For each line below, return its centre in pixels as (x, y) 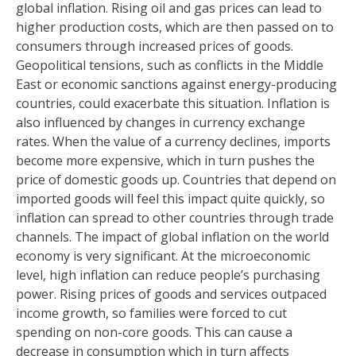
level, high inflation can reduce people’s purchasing (168, 275)
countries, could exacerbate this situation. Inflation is (173, 103)
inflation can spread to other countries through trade (175, 218)
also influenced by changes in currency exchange (161, 122)
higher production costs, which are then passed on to (175, 27)
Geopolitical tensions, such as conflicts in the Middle (170, 65)
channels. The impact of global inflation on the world (172, 237)
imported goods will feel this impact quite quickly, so (170, 199)
